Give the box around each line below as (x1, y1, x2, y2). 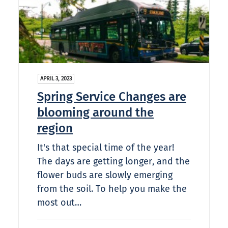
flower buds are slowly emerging (37, 169, 173, 181)
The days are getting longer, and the (37, 156, 190, 167)
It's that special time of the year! (37, 142, 174, 154)
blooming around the (37, 105, 154, 120)
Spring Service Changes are (37, 90, 186, 104)
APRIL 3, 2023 (40, 75, 72, 82)
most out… (37, 197, 81, 209)
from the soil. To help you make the (37, 183, 187, 195)
